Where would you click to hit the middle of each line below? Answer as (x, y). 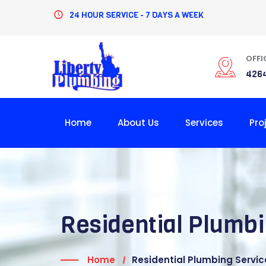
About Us (138, 123)
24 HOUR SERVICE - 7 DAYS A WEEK (137, 15)
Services (204, 123)
